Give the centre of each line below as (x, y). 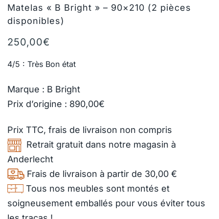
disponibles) (36, 21)
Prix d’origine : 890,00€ (56, 104)
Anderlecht (30, 159)
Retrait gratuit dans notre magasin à (99, 144)
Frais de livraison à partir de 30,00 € (101, 174)
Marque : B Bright (44, 89)
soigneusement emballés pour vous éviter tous (106, 203)
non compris (145, 130)
